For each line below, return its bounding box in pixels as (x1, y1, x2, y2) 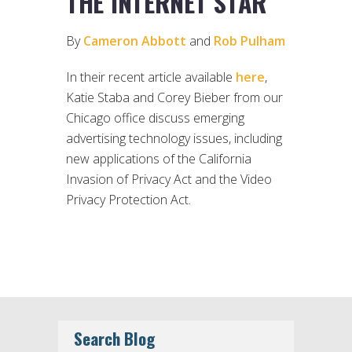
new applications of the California (66, 150, 251, 168)
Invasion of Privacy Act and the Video (66, 170, 272, 189)
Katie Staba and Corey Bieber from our (66, 89, 283, 107)
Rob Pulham (214, 32, 285, 50)
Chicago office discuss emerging (66, 109, 244, 127)
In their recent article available (66, 68, 236, 86)
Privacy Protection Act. (66, 191, 191, 209)
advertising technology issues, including (66, 130, 282, 148)
